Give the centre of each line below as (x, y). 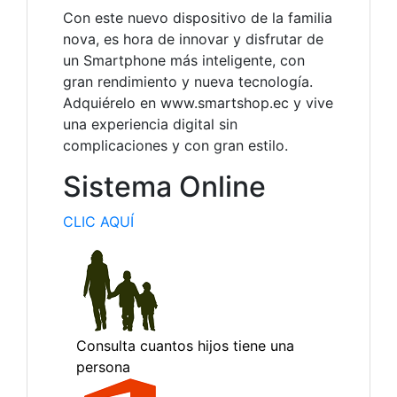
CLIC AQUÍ (98, 222)
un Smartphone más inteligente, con (184, 61)
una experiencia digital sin (150, 125)
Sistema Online (164, 187)
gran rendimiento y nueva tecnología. (188, 82)
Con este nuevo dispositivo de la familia (198, 18)
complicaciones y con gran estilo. (175, 146)
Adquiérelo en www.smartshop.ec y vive (198, 103)
